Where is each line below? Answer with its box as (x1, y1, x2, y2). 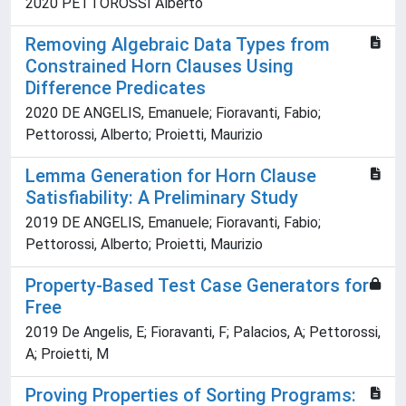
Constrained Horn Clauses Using (25, 55, 294, 78)
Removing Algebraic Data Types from (25, 34, 330, 56)
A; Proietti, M (25, 345, 109, 363)
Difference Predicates (25, 77, 206, 100)
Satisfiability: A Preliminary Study (25, 187, 298, 209)
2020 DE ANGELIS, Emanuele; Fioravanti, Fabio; (25, 104, 321, 122)
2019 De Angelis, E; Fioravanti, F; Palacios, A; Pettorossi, (25, 324, 381, 342)
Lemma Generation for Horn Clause (25, 165, 316, 188)
